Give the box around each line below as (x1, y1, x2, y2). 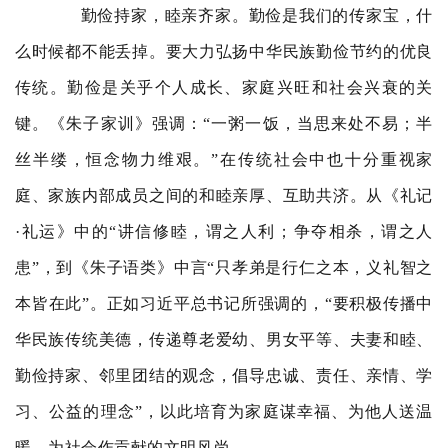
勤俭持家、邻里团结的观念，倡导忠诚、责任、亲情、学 (15, 367, 433, 384)
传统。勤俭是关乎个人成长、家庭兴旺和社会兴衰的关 (15, 79, 433, 96)
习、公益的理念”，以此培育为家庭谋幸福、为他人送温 (15, 403, 433, 420)
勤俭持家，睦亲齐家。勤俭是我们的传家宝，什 (47, 7, 433, 24)
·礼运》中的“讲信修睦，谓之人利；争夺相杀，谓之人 (15, 223, 433, 240)
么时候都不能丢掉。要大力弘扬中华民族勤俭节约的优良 (15, 43, 433, 60)
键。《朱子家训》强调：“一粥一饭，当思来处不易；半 (15, 115, 433, 132)
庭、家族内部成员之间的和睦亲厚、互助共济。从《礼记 (15, 187, 433, 204)
